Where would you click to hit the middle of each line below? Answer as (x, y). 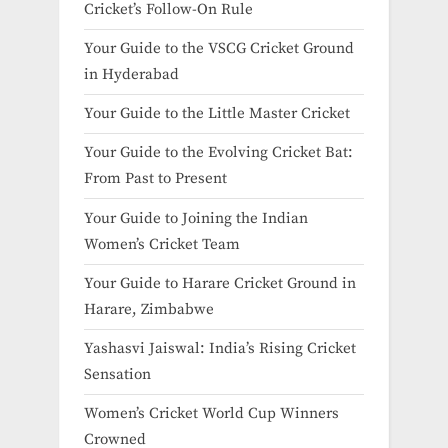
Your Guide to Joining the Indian (196, 218)
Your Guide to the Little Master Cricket (217, 114)
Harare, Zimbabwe (149, 309)
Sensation (117, 374)
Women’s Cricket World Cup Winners (211, 413)
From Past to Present (155, 179)
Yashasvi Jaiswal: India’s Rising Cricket (220, 348)
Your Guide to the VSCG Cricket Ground (219, 49)
